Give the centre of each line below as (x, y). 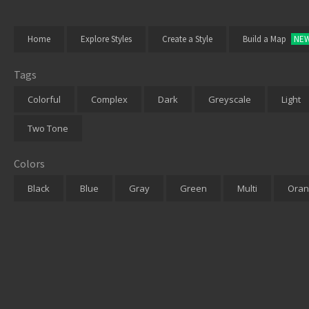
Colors (29, 163)
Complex (109, 99)
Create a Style (187, 39)
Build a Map (265, 39)
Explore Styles (106, 39)
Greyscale (230, 99)
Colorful (44, 99)
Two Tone (48, 128)
